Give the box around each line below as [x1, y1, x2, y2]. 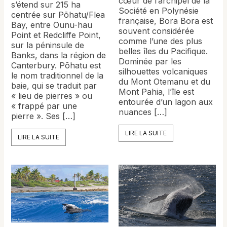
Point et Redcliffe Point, [11, 30, 101, 41]
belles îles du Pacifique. [119, 46, 208, 57]
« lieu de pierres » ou [11, 91, 93, 101]
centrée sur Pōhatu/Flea [11, 10, 105, 20]
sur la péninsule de [11, 40, 85, 51]
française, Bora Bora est [119, 16, 213, 26]
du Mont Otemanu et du [119, 77, 210, 87]
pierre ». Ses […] [11, 111, 76, 122]
